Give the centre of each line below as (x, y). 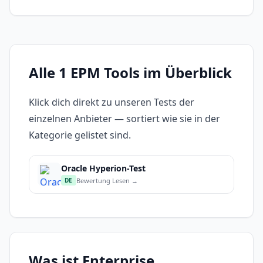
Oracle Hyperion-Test (103, 168)
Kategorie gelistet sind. (80, 135)
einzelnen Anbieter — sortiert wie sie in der (124, 119)
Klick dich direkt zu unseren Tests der (112, 102)
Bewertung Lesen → (107, 180)
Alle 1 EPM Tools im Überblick (130, 73)
